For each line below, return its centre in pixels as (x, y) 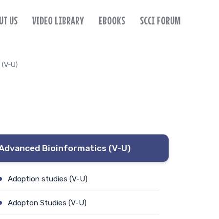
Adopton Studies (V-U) (47, 203)
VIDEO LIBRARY (58, 20)
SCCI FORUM (160, 20)
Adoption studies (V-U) (48, 179)
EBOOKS (112, 20)
